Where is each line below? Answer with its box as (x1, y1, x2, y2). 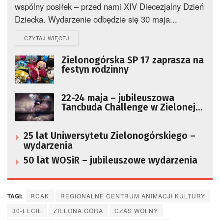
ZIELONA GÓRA (54, 206, 103, 215)
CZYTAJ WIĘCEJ (24, 33, 70, 42)
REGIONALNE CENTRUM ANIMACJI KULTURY (60, 192, 205, 200)
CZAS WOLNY (114, 206, 158, 215)
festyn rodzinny (92, 63, 129, 75)
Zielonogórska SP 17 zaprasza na (61, 54, 204, 66)
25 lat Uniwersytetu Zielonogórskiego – (24, 130, 195, 142)
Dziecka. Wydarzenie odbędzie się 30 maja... (15, 13, 177, 25)
